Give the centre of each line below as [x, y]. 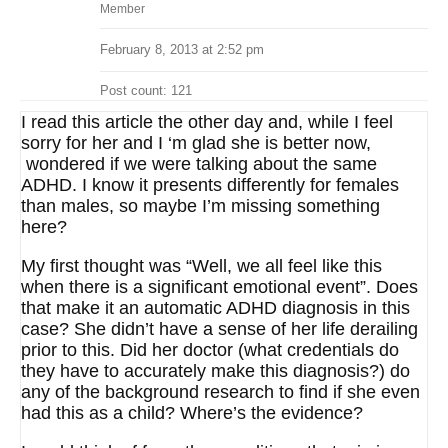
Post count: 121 [146, 90]
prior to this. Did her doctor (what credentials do [210, 350]
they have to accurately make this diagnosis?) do [215, 371]
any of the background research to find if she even [220, 392]
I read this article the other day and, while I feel [207, 122]
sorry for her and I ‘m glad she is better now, [196, 143]
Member [122, 9]
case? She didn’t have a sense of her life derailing [219, 329]
